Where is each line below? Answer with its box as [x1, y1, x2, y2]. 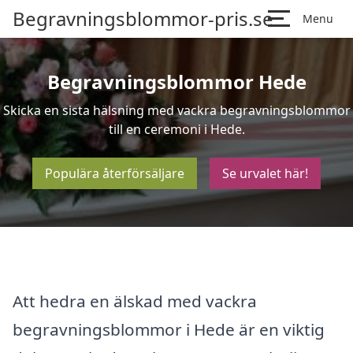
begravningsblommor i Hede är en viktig [13, 318, 325, 340]
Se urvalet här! [222, 165, 308, 182]
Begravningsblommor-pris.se [13, 6, 273, 32]
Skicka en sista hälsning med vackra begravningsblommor [2, 102, 351, 119]
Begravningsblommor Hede [46, 69, 307, 95]
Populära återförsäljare [45, 165, 184, 182]
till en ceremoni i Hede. [108, 121, 245, 138]
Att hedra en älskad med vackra [13, 289, 257, 312]
